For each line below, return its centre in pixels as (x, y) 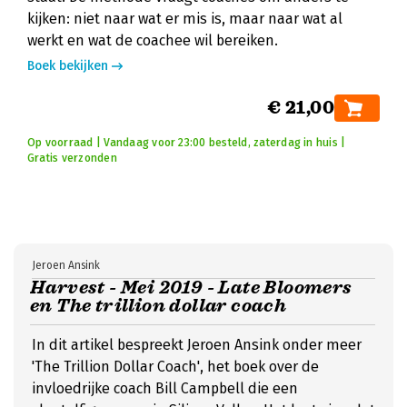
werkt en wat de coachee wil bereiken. (153, 40)
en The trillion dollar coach (159, 306)
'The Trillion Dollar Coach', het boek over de (175, 367)
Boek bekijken (68, 66)
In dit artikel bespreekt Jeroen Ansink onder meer (197, 345)
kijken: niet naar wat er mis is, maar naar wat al (185, 19)
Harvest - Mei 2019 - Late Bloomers (191, 288)
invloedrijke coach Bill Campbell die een (165, 388)
